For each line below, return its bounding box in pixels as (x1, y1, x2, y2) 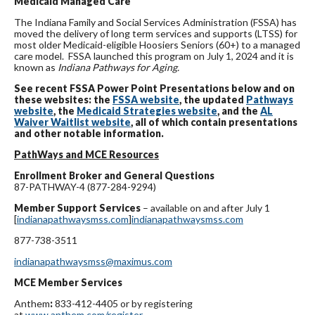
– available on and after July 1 (141, 202, 270, 214)
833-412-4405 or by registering (55, 297, 193, 310)
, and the (217, 105, 260, 117)
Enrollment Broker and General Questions (14, 169, 214, 182)
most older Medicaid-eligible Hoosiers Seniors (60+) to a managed (14, 39, 300, 51)
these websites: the (14, 94, 112, 106)
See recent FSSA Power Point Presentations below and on (14, 82, 295, 95)
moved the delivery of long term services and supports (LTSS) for (14, 27, 297, 40)
